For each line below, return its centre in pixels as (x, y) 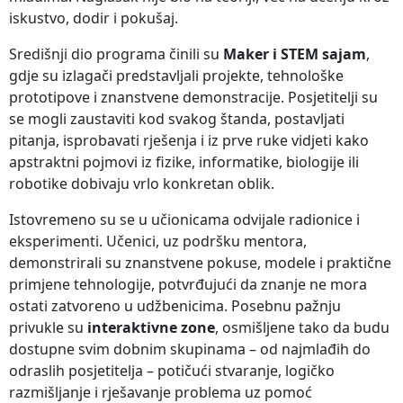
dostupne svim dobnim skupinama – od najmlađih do (190, 349)
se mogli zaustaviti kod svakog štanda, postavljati (177, 118)
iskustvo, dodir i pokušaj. (94, 18)
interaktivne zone (151, 327)
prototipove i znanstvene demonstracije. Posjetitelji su (193, 97)
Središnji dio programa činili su (116, 54)
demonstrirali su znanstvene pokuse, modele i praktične (200, 262)
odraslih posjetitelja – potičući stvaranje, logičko (172, 370)
